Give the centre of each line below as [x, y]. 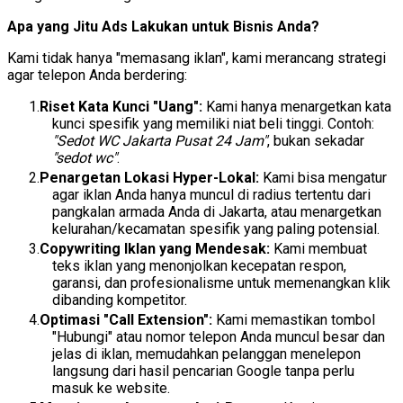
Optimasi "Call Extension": [126, 320]
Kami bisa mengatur [323, 178]
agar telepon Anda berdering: [97, 76]
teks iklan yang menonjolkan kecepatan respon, [199, 266]
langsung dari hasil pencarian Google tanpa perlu [203, 372]
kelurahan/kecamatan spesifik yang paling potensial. [216, 229]
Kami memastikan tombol [294, 320]
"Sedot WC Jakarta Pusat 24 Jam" [160, 141]
